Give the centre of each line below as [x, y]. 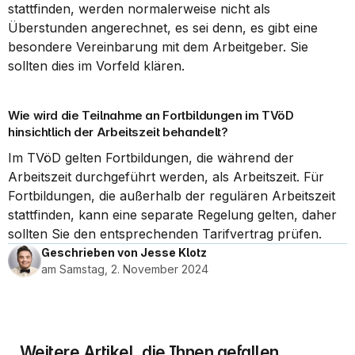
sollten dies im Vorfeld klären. [96, 66]
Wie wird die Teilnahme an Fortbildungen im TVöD [151, 115]
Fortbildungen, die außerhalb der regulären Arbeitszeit [172, 196]
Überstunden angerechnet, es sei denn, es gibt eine [163, 28]
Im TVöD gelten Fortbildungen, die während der [151, 158]
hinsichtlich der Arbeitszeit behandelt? [118, 132]
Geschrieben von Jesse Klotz [124, 252]
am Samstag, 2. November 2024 [125, 269]
